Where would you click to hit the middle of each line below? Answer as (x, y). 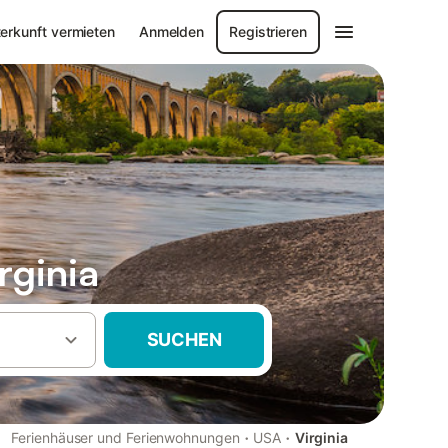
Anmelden (171, 31)
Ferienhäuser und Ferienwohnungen (125, 437)
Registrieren (268, 31)
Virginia (321, 437)
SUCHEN (184, 339)
